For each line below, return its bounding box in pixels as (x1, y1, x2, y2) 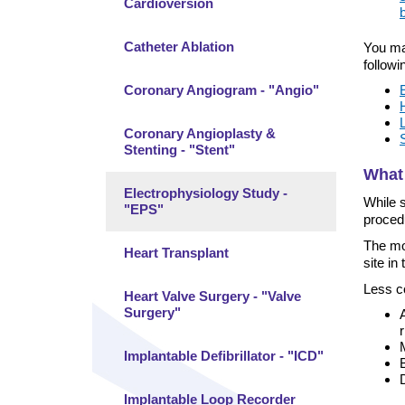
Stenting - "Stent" (124, 142, 235, 157)
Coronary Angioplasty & (124, 126, 276, 141)
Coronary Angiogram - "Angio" (124, 82, 319, 98)
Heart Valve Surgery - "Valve (124, 288, 301, 304)
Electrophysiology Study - (124, 185, 287, 201)
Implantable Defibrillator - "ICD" (124, 348, 324, 363)
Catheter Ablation (124, 39, 234, 54)
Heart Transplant (124, 245, 229, 260)
